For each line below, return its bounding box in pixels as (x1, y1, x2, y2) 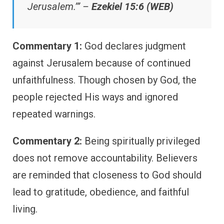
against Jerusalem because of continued (12, 57, 190, 69)
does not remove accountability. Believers (12, 152, 197, 164)
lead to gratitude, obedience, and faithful (12, 186, 189, 198)
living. (12, 203, 37, 215)
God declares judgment (82, 40, 186, 52)
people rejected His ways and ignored (12, 91, 178, 103)
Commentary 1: (12, 40, 82, 52)
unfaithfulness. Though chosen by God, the (12, 74, 196, 86)
